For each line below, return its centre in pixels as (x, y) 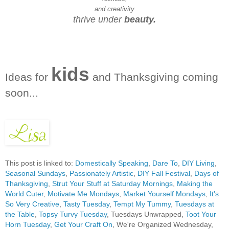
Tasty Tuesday (86, 204)
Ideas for (28, 77)
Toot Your (201, 214)
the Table (20, 214)
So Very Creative (32, 204)
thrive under (99, 19)
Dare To (165, 163)
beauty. (140, 19)
